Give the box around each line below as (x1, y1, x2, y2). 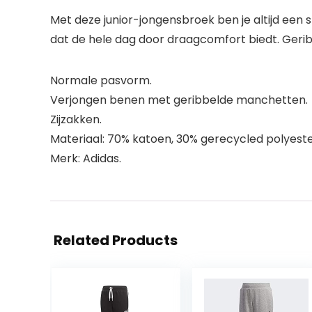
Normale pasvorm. (50, 72, 152, 88)
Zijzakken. (50, 111, 102, 127)
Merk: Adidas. (50, 150, 121, 166)
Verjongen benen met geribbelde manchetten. (50, 92, 308, 108)
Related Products (54, 231, 178, 250)
